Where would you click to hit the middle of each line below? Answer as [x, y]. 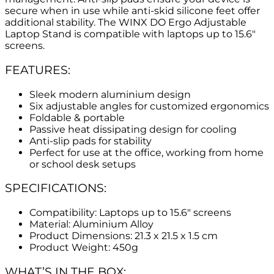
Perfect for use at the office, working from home [146, 152]
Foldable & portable [77, 117]
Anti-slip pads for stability [91, 141]
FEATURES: [38, 70]
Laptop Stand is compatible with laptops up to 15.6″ [130, 34]
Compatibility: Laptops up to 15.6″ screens [130, 213]
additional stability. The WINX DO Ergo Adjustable [126, 23]
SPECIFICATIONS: [56, 188]
